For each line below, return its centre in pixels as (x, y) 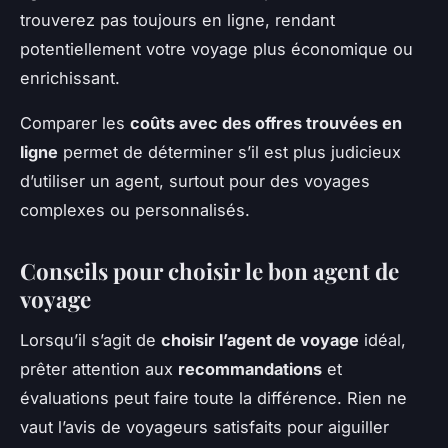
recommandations (250, 368)
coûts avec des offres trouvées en (266, 123)
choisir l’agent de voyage (260, 339)
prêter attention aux (99, 368)
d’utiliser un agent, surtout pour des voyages (195, 181)
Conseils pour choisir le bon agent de (209, 271)
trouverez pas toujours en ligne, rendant (177, 20)
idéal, (382, 339)
